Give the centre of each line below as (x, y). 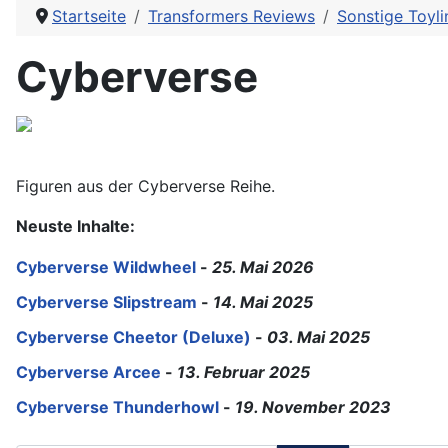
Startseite (89, 16)
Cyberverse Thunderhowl (117, 407)
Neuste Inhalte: (75, 226)
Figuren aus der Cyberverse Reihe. (145, 186)
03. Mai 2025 (318, 337)
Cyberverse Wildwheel (106, 267)
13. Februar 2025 (243, 372)
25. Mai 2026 (263, 267)
